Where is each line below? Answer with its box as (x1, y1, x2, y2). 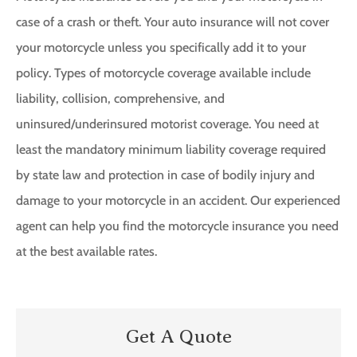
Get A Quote (125, 325, 232, 347)
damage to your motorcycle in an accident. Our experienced (16, 193, 340, 209)
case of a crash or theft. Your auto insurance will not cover (16, 14, 329, 30)
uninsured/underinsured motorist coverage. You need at (16, 116, 319, 132)
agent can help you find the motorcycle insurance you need (16, 218, 339, 234)
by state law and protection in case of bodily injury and (16, 167, 315, 183)
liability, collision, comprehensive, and (16, 91, 225, 107)
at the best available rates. (16, 244, 157, 260)
